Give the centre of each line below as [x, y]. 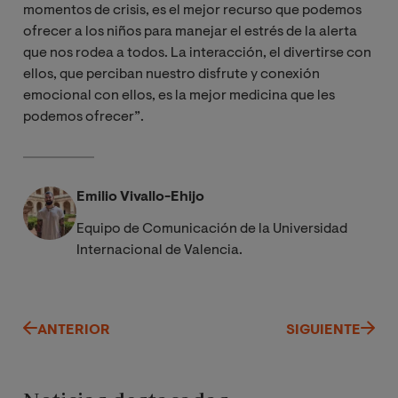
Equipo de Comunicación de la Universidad [212, 229]
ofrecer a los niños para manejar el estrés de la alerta [190, 32]
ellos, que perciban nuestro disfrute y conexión [171, 74]
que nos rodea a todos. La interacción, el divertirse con [197, 53]
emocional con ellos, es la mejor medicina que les [179, 96]
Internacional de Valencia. [159, 250]
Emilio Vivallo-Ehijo [140, 197]
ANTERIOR [74, 330]
